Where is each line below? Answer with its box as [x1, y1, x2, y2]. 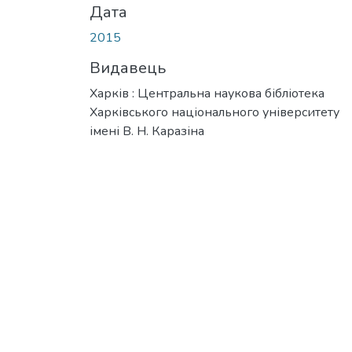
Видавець [90, 57, 166, 79]
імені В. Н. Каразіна [90, 122, 204, 140]
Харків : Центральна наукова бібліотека [90, 84, 324, 102]
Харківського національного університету [90, 103, 339, 121]
